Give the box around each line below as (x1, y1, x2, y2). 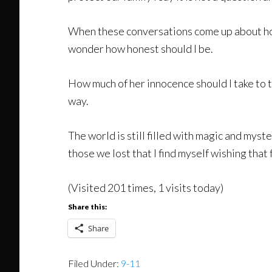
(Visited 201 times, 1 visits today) (68, 181, 223, 194)
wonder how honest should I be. (68, 42, 213, 55)
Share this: (68, 202, 107, 211)
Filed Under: (68, 257, 121, 269)
